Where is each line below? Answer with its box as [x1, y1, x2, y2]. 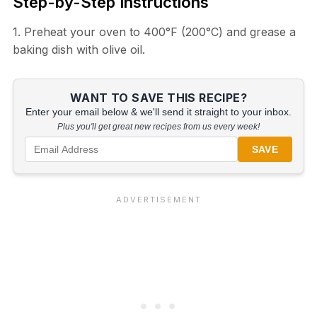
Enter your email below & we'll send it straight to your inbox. [25, 107, 292, 118]
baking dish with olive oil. [12, 42, 145, 57]
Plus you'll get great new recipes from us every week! [57, 122, 260, 132]
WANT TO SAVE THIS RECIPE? [70, 91, 247, 105]
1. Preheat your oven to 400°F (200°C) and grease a [12, 25, 296, 40]
